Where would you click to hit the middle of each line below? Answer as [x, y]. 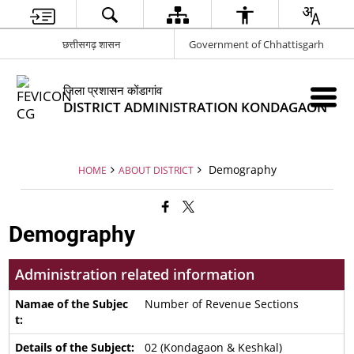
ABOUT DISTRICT [156, 170]
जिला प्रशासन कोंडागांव [113, 90]
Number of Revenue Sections [221, 304]
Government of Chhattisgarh [256, 44]
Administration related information [135, 274]
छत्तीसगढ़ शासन [91, 44]
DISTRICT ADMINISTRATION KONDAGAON [196, 107]
